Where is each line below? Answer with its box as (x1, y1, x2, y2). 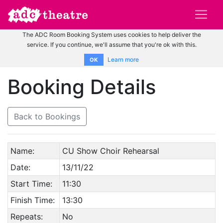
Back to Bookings (14, 111, 80, 121)
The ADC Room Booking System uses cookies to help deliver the (22, 30, 201, 38)
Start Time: (10, 178, 52, 189)
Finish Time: (10, 195, 55, 205)
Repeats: (10, 211, 43, 222)
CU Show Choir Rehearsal (62, 145, 159, 156)
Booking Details (7, 74, 156, 99)
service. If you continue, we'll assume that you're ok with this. (26, 40, 197, 48)
